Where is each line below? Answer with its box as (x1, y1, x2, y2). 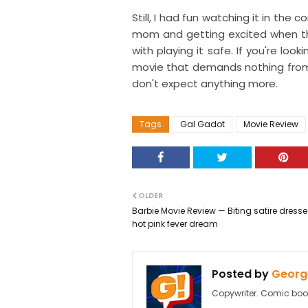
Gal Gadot (180, 118, 225, 131)
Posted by (212, 266, 269, 283)
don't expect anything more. (132, 76, 278, 91)
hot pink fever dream (132, 218, 218, 230)
